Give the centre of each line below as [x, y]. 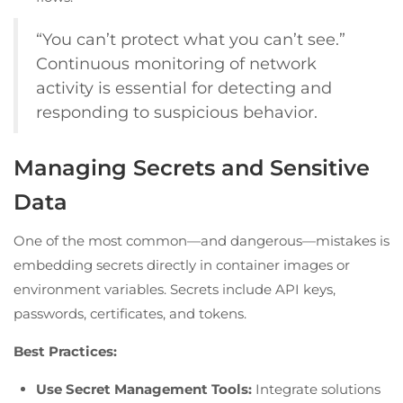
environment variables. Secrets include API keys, [175, 289]
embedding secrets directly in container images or [182, 264]
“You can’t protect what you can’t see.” [191, 39]
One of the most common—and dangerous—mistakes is [201, 240]
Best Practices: [65, 351]
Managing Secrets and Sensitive [192, 167]
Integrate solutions [316, 389]
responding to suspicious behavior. [177, 112]
